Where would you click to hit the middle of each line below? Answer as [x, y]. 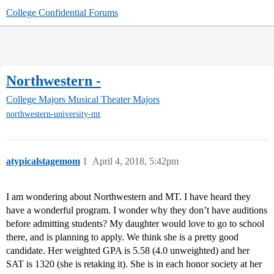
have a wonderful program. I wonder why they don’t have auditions [137, 210]
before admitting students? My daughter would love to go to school [135, 224]
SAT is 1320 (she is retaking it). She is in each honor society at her [134, 264]
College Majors [36, 100]
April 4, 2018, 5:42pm [135, 161]
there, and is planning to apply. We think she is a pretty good [122, 237]
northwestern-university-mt [53, 114]
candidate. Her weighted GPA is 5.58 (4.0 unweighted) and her [128, 251]
